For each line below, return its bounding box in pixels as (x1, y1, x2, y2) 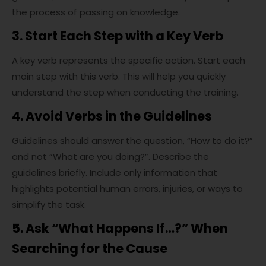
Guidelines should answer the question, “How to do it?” (12, 134, 253, 147)
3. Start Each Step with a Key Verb (12, 27, 223, 45)
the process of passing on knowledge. (12, 6, 180, 18)
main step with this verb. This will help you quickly (12, 70, 226, 83)
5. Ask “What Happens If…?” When (12, 220, 228, 237)
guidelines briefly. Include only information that (12, 166, 217, 179)
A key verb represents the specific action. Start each (12, 54, 245, 66)
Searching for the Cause (12, 240, 167, 257)
